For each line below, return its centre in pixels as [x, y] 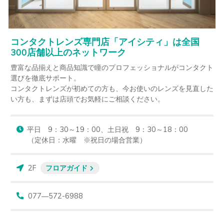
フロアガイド [67, 167]
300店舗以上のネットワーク [68, 52]
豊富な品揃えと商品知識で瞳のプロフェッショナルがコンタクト [112, 67]
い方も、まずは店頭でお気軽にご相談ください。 [87, 99]
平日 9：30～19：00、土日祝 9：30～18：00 [108, 129]
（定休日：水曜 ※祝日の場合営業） [87, 140]
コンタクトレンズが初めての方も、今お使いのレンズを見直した [112, 88]
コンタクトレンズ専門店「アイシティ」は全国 [105, 41]
